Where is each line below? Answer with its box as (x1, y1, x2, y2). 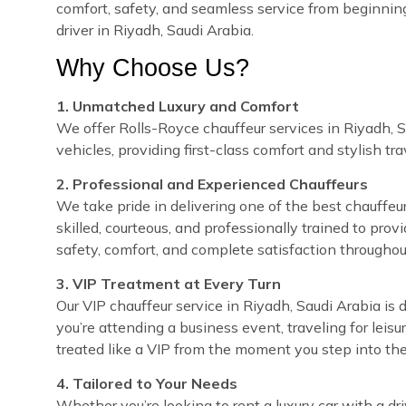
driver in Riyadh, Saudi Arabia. (56, 20, 254, 39)
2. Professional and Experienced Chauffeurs (56, 174, 368, 193)
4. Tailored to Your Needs (56, 373, 237, 392)
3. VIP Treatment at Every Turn (56, 274, 281, 293)
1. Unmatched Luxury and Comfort (56, 96, 299, 115)
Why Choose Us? (56, 53, 249, 82)
